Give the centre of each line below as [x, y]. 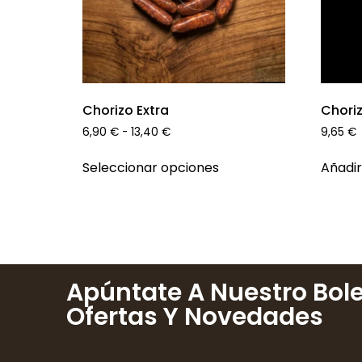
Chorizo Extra [126, 110]
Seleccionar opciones [151, 168]
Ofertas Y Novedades [195, 317]
